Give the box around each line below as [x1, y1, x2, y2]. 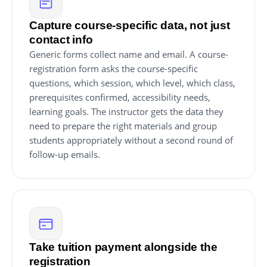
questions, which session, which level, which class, [29, 77, 235, 89]
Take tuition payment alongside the [29, 241, 218, 253]
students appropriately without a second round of [29, 134, 233, 146]
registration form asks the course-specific [29, 63, 198, 74]
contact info [29, 33, 93, 46]
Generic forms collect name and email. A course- [29, 48, 228, 60]
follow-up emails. [29, 148, 100, 160]
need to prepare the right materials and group [29, 120, 217, 132]
